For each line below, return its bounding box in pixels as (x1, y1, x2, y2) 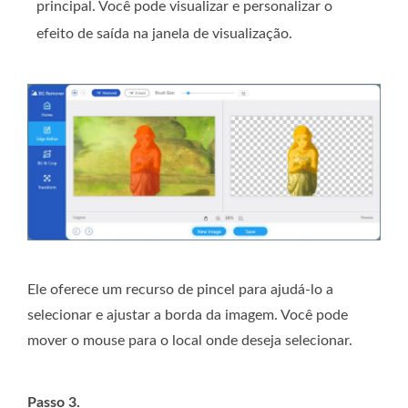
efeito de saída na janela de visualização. (36, 26, 292, 42)
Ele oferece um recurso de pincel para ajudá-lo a (27, 281, 333, 297)
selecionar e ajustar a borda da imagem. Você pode (27, 307, 348, 322)
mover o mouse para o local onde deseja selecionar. (27, 332, 352, 348)
